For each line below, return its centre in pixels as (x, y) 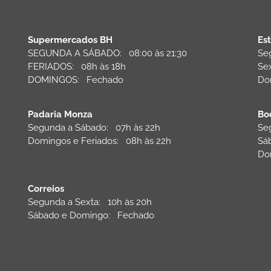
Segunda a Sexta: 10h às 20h (90, 202)
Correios (46, 188)
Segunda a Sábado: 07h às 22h (94, 127)
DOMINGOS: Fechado (76, 80)
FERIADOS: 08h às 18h (77, 66)
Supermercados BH (70, 40)
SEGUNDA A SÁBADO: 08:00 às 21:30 (107, 53)
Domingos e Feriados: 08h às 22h (100, 141)
